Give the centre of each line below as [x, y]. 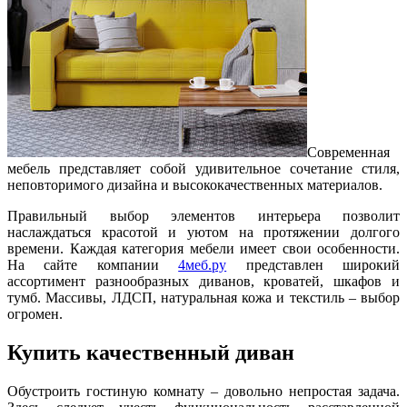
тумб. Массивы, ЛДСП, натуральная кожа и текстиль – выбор [203, 297]
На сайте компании [93, 264]
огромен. [35, 313]
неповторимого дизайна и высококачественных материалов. [195, 184]
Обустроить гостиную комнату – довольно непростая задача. [203, 391]
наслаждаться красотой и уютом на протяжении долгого [203, 232]
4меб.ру [203, 264]
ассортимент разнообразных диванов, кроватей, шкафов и [203, 281]
